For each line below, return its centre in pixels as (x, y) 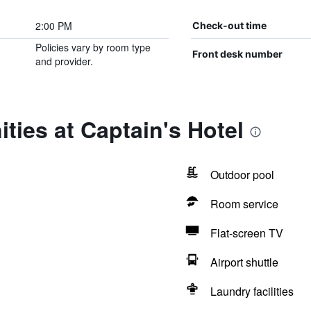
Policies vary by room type (93, 47)
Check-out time (229, 25)
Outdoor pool (242, 175)
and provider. (64, 61)
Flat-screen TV (246, 233)
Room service (244, 204)
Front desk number (237, 54)
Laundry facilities (252, 291)
